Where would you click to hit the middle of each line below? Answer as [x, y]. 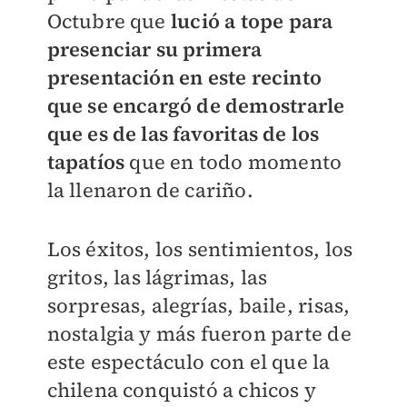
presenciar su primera [154, 49]
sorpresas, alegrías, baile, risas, [199, 305]
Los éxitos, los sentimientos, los [200, 249]
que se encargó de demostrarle [196, 105]
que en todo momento [233, 162]
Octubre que [109, 21]
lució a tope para [252, 21]
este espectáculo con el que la [189, 362]
